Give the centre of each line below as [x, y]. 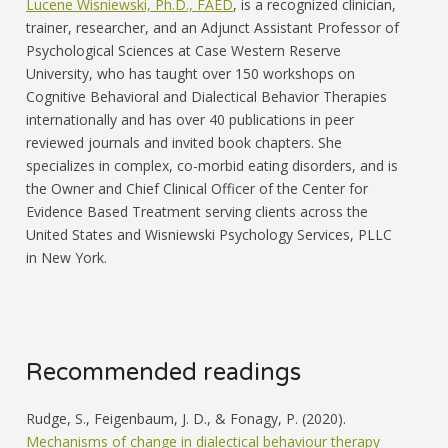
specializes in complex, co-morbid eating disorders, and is [211, 165]
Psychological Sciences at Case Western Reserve [183, 50]
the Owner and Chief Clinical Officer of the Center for [196, 188]
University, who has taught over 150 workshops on [190, 73]
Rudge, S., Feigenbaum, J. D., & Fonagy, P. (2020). [185, 418]
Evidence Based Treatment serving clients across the [196, 211]
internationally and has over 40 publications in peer [189, 119]
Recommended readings [163, 372]
